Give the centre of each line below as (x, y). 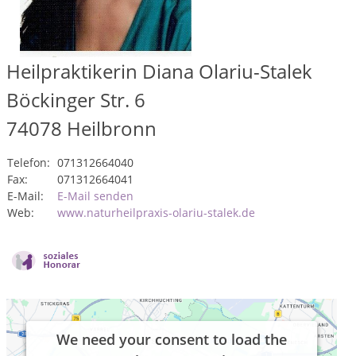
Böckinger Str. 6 (76, 100)
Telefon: (29, 163)
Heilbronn (112, 128)
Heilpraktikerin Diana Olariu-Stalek (159, 71)
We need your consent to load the (172, 339)
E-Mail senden (95, 196)
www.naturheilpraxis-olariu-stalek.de (156, 213)
